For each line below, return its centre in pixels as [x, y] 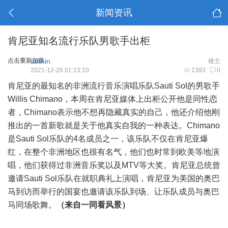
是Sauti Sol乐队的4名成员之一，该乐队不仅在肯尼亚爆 [108, 139]
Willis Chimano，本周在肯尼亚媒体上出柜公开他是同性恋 [112, 99]
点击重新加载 [26, 61]
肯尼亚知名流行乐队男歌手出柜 [79, 41]
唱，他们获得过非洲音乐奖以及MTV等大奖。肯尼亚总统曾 [114, 165]
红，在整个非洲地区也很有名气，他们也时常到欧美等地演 [113, 152]
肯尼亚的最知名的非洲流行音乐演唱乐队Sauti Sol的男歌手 [114, 86]
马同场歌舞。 [32, 205]
